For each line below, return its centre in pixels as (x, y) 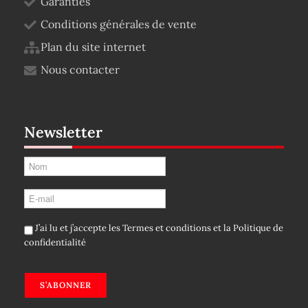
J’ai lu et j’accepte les (78, 228)
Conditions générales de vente (119, 24)
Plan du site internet (93, 47)
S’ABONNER (66, 285)
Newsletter (63, 132)
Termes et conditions (167, 228)
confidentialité (55, 242)
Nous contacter (80, 69)
